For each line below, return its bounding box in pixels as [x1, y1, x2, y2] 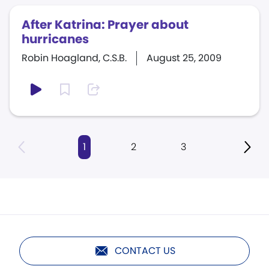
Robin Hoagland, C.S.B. [22, 51, 127, 65]
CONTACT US [114, 243, 175, 258]
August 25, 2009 [147, 51, 222, 65]
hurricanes [22, 31, 89, 47]
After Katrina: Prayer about [22, 16, 189, 33]
